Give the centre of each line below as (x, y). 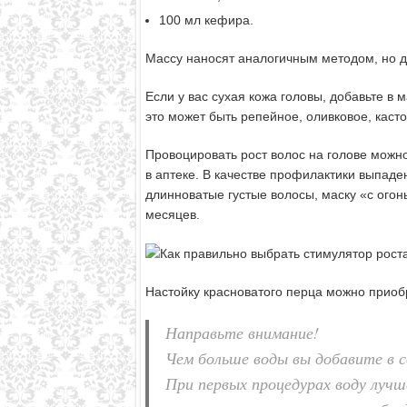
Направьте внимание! (242, 332)
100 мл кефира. (206, 20)
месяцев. (172, 214)
